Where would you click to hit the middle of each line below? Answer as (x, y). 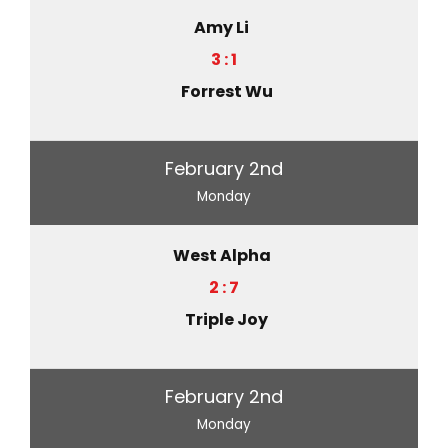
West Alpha (221, 255)
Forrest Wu (226, 91)
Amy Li (221, 27)
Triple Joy (226, 319)
